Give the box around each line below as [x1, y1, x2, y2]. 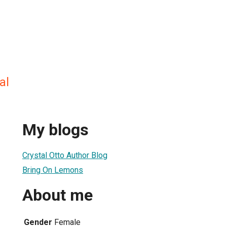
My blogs [22, 120, 89, 140]
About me [22, 185, 93, 205]
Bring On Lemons [22, 165, 83, 175]
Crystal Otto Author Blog [22, 150, 107, 160]
